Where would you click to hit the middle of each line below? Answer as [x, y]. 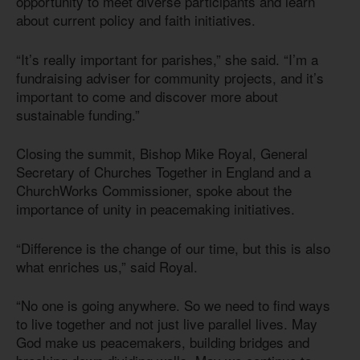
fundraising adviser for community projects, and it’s [170, 77]
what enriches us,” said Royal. [107, 266]
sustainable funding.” [78, 114]
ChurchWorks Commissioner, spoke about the [154, 190]
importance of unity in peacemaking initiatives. [155, 209]
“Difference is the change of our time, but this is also [173, 247]
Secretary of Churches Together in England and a [164, 172]
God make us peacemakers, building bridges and [163, 342]
